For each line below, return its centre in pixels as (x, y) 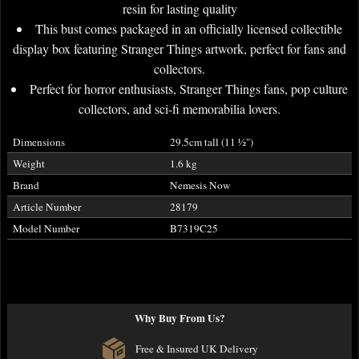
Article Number (46, 206)
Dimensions (38, 141)
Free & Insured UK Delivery (196, 349)
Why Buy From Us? (179, 318)
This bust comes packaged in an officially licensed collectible (189, 28)
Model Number (46, 228)
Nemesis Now (200, 185)
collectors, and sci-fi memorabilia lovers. (179, 108)
